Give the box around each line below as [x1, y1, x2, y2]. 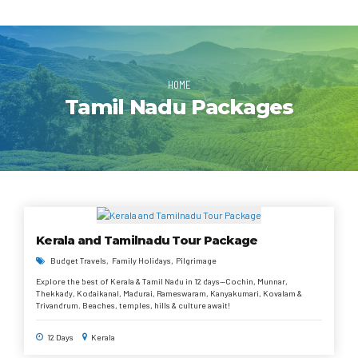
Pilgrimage [175, 254, 217, 265]
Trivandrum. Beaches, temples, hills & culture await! [36, 300, 230, 311]
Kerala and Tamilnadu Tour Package [36, 233, 258, 249]
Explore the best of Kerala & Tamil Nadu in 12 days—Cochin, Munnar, [36, 276, 288, 287]
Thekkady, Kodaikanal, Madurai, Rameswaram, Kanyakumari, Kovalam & [36, 288, 302, 299]
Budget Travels [50, 254, 107, 265]
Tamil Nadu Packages [65, 93, 293, 120]
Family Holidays [111, 254, 171, 265]
